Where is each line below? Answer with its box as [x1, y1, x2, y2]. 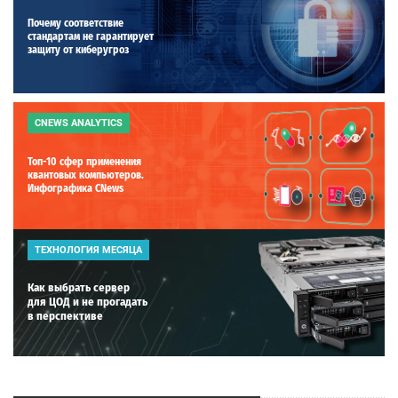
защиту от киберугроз [28, 43, 129, 56]
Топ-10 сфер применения [28, 155, 141, 168]
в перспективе [28, 308, 103, 322]
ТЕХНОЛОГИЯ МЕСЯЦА [35, 243, 142, 256]
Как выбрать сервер [28, 280, 130, 294]
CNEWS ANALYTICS [35, 116, 123, 129]
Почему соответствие [28, 16, 123, 29]
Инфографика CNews [28, 181, 123, 195]
